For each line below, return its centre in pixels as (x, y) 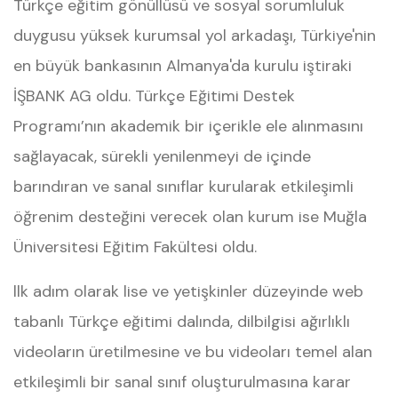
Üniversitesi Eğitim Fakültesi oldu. (135, 247)
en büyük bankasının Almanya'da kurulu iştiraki (183, 66)
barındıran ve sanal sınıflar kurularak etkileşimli (183, 187)
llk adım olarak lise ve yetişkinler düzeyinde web (188, 291)
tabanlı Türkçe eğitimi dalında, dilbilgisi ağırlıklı (182, 322)
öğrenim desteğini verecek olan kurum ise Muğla (190, 217)
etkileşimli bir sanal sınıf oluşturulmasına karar (182, 382)
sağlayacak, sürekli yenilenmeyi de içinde (162, 156)
